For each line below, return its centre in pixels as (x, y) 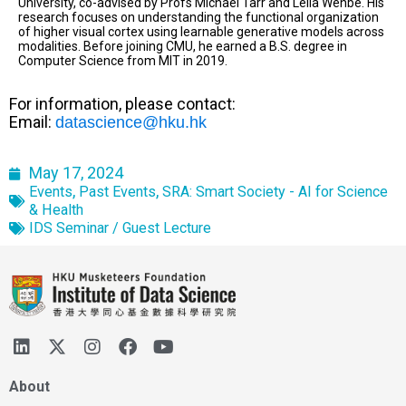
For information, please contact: (122, 103)
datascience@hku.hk (131, 122)
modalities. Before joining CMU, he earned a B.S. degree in (183, 46)
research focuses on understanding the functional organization (198, 17)
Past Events (117, 191)
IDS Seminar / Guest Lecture (120, 227)
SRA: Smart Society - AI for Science (275, 191)
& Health (56, 209)
